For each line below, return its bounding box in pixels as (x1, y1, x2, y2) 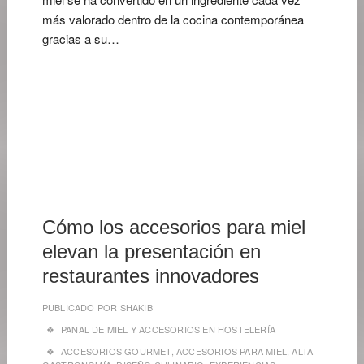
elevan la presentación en (41, 240, 261, 262)
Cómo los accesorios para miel (41, 216, 305, 238)
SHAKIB (117, 301, 153, 314)
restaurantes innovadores (41, 265, 259, 287)
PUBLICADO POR (41, 301, 118, 314)
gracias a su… (41, 30, 119, 47)
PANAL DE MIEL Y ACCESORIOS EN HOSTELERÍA (61, 323, 276, 336)
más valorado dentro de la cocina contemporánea (41, 11, 304, 28)
